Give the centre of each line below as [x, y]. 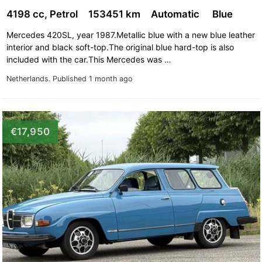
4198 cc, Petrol [43, 14]
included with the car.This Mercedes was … [90, 59]
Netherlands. [29, 78]
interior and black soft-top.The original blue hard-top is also [120, 47]
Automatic [177, 14]
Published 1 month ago [92, 78]
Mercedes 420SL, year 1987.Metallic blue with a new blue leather [130, 35]
